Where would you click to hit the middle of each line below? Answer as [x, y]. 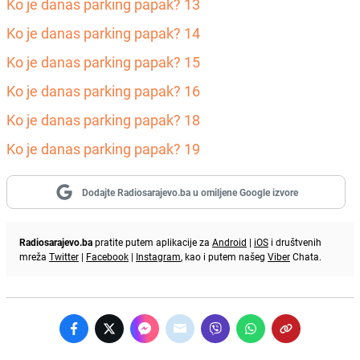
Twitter [64, 256]
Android [229, 241]
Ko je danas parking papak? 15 [103, 61]
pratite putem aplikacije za [152, 241]
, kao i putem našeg [224, 256]
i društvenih [295, 241]
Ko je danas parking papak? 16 [103, 90]
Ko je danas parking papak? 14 [103, 33]
